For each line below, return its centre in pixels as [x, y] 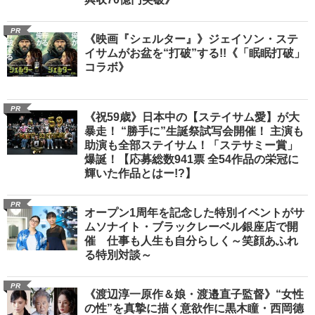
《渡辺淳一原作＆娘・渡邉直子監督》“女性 [194, 295]
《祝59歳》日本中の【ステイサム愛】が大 [192, 117]
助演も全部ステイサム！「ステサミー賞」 [191, 146]
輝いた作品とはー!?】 [140, 174]
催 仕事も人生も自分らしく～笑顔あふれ [191, 241]
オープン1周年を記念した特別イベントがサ [194, 213]
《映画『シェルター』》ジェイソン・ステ [191, 39]
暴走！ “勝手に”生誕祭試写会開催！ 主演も [194, 131]
